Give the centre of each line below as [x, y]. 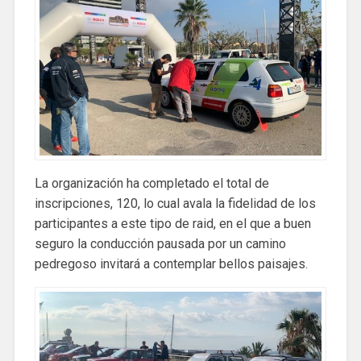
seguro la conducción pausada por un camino [160, 243]
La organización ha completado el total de [151, 183]
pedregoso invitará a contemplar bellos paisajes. [171, 263]
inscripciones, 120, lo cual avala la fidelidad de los [175, 203]
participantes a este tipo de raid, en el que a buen [172, 223]
